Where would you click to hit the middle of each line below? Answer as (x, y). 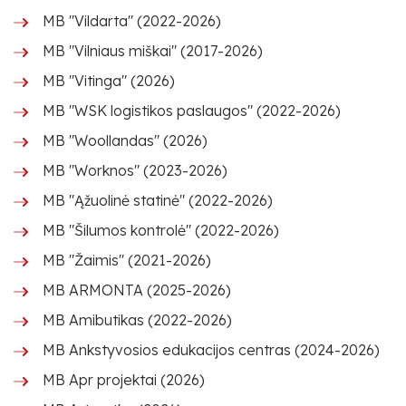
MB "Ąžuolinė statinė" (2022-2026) (158, 200)
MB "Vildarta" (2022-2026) (132, 21)
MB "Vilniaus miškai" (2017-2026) (153, 51)
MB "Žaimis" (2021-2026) (127, 260)
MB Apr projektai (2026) (124, 380)
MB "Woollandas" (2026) (125, 140)
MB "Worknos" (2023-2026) (135, 170)
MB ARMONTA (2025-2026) (137, 290)
